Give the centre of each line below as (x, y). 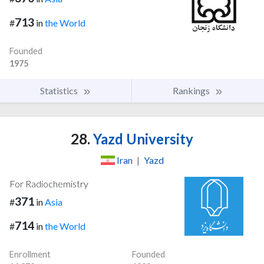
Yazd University (142, 138)
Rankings (192, 90)
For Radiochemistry (49, 183)
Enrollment (30, 254)
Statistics (60, 90)
